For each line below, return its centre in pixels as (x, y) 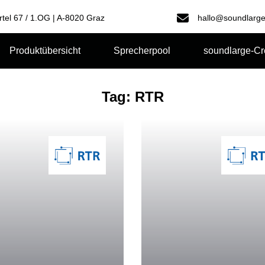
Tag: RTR (132, 97)
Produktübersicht (45, 51)
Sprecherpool (142, 51)
